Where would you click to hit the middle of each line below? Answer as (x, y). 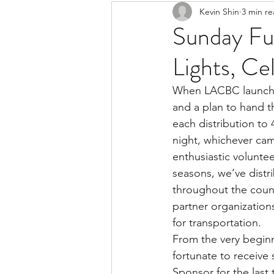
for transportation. (217, 223)
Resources (161, 13)
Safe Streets (240, 13)
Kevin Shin (219, 11)
